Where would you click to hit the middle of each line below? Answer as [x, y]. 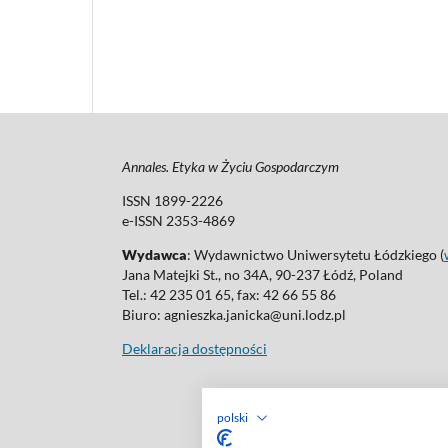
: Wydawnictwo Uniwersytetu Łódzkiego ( [315, 255]
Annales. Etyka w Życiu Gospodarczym [230, 167]
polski [232, 417]
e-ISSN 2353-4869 [178, 221]
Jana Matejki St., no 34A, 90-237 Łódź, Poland [262, 275]
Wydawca [154, 255]
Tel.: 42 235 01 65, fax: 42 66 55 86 [229, 295]
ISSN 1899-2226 [172, 201]
